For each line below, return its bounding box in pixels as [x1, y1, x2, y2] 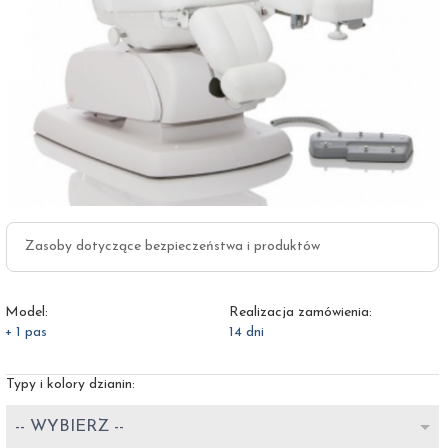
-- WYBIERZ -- [15, 418, 124, 435]
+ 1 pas [5, 325, 47, 340]
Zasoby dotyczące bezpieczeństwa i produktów [25, 239, 320, 254]
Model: [5, 305, 48, 320]
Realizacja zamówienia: [228, 305, 372, 320]
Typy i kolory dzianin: [6, 377, 139, 392]
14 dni [228, 325, 264, 340]
